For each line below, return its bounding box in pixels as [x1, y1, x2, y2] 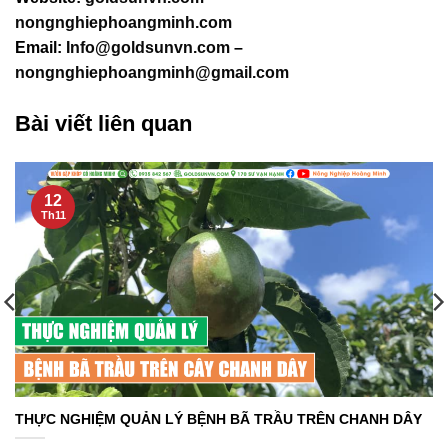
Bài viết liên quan [15, 111, 192, 137]
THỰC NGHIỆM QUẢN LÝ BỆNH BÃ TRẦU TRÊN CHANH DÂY [15, 410, 422, 427]
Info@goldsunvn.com [66, 39, 230, 57]
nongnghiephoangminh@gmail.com [15, 64, 289, 82]
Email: [15, 39, 66, 57]
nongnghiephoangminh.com [15, 14, 232, 32]
